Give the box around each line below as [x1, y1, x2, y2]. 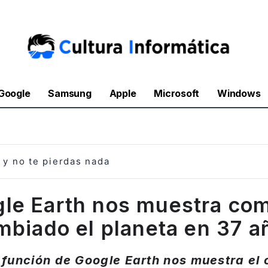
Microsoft [154, 87, 200, 100]
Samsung [48, 87, 92, 100]
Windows [217, 87, 261, 100]
